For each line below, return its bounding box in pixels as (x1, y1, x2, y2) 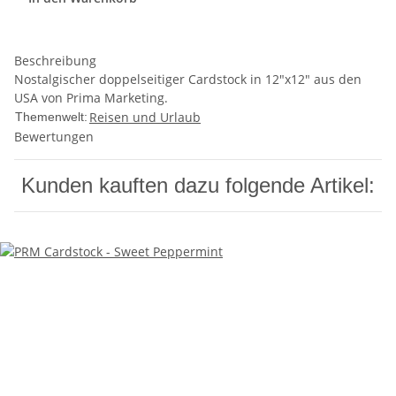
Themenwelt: (15, 110, 88, 125)
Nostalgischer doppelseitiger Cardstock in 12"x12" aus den (14, 71, 362, 88)
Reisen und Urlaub (89, 109, 201, 126)
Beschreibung (14, 52, 96, 70)
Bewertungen (14, 128, 94, 146)
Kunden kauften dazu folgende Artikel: (21, 173, 375, 198)
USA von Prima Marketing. (14, 89, 168, 107)
